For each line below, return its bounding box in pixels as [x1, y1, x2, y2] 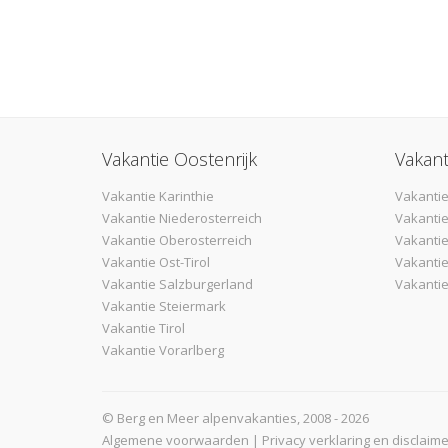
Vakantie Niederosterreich [102, 208, 262, 227]
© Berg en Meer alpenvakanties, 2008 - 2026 [102, 408, 369, 427]
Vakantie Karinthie [102, 186, 214, 205]
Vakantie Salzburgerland [102, 274, 253, 293]
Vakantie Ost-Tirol [102, 252, 210, 271]
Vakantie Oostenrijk [102, 146, 257, 171]
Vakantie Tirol [102, 318, 185, 337]
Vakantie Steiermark [102, 296, 226, 315]
